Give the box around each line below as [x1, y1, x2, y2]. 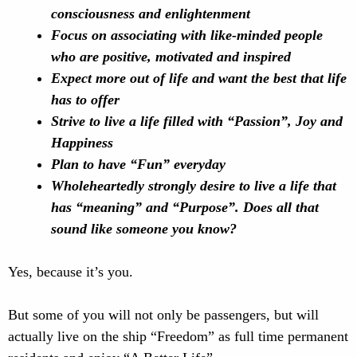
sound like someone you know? [51, 221, 237, 237]
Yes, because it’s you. [8, 264, 133, 280]
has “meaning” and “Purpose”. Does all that [51, 199, 319, 215]
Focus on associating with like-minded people [51, 27, 323, 43]
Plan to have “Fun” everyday [51, 156, 226, 172]
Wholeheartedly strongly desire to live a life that [51, 178, 336, 194]
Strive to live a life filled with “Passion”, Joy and [51, 113, 343, 129]
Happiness [51, 135, 113, 151]
